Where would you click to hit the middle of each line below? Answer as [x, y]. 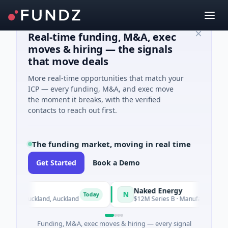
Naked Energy [142, 191]
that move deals [68, 61]
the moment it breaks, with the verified [94, 99]
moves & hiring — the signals [100, 49]
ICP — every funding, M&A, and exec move [101, 89]
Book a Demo [116, 163]
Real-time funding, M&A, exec [102, 37]
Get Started [56, 163]
